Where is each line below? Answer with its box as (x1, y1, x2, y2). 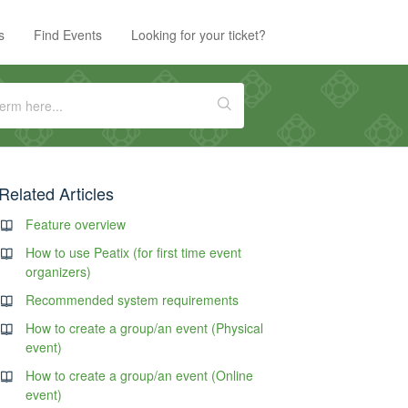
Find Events (34, 25, 102, 44)
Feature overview (25, 215, 127, 233)
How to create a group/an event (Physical (25, 319, 264, 337)
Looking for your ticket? (131, 25, 266, 44)
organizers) (25, 262, 92, 280)
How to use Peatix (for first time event (25, 243, 242, 261)
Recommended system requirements (25, 291, 240, 309)
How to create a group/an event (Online (25, 366, 254, 384)
